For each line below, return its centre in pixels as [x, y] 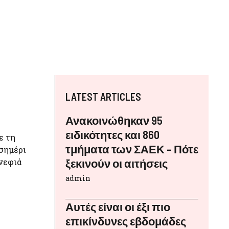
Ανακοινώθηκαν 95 [114, 120]
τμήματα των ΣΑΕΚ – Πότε [132, 149]
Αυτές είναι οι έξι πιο [118, 207]
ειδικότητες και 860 [112, 135]
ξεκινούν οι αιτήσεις [117, 163]
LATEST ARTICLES [103, 97]
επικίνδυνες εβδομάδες [126, 221]
